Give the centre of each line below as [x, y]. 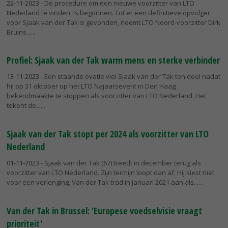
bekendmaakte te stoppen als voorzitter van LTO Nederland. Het [106, 96]
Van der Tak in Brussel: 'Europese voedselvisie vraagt [104, 210]
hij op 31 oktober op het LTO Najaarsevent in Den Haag [91, 86]
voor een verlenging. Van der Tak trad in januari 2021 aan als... [103, 182]
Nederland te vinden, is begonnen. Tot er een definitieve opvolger [108, 12]
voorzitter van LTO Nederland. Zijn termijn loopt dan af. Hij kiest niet [110, 173]
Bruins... [19, 32]
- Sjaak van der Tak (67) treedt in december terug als [120, 163]
